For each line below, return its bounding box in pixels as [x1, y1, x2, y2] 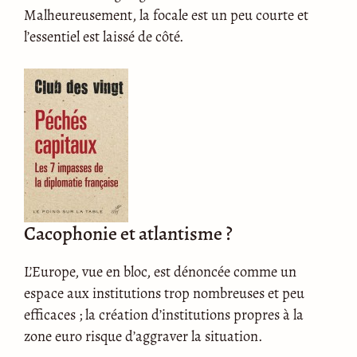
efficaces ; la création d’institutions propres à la [24, 304, 304, 325]
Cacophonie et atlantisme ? [24, 221, 233, 247]
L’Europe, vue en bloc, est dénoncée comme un [24, 261, 296, 282]
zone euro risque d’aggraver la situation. [24, 326, 263, 347]
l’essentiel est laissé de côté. [24, 25, 184, 46]
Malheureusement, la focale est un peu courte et [24, 4, 308, 25]
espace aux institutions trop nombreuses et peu [24, 283, 304, 304]
